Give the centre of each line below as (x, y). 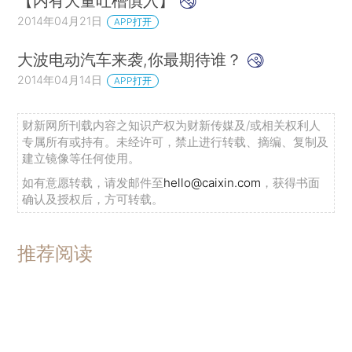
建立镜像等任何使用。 (81, 159)
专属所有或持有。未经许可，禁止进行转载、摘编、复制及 (176, 142)
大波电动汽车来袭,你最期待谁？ (132, 60)
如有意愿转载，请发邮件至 (93, 183)
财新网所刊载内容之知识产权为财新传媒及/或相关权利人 (172, 126)
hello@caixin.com (213, 183)
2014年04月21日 (60, 21)
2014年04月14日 (60, 80)
